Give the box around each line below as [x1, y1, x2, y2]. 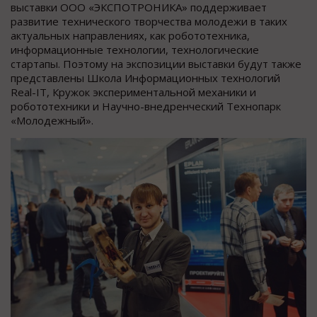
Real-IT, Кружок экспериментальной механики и [11, 84, 256, 99]
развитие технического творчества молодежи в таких [11, 13, 287, 28]
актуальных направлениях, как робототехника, [11, 28, 250, 42]
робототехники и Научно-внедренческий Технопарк [11, 98, 281, 113]
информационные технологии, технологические [11, 42, 259, 57]
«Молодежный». [11, 113, 93, 127]
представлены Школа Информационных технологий [11, 70, 280, 85]
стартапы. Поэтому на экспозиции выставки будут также [11, 56, 301, 71]
